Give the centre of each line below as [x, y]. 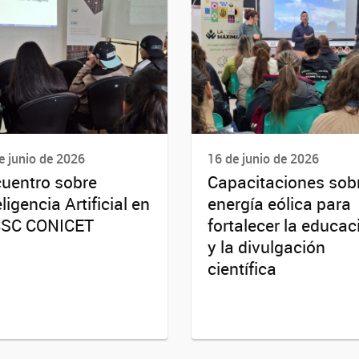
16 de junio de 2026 [263, 159]
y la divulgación [266, 247]
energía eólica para [279, 204]
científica [242, 269]
